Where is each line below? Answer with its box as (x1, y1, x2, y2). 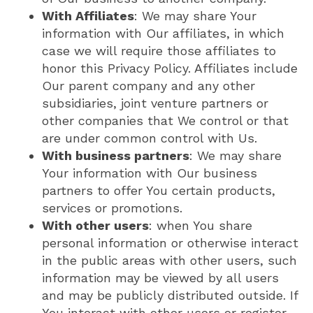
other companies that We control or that (42, 113, 289, 129)
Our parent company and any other (42, 78, 255, 94)
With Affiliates (42, 8, 134, 24)
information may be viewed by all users (42, 270, 279, 286)
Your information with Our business (42, 166, 257, 181)
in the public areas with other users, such (42, 253, 297, 268)
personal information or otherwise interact (42, 235, 298, 251)
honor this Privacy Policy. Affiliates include (42, 61, 298, 76)
